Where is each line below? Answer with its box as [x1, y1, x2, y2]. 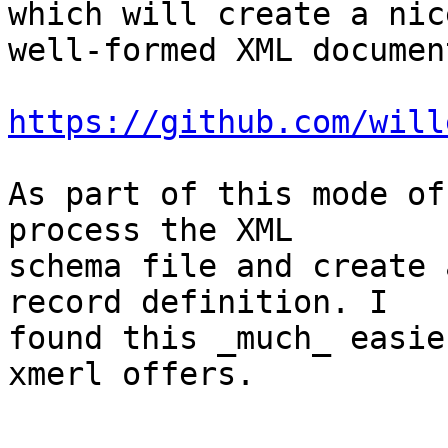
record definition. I [8, 284, 388, 321]
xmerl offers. [8, 356, 255, 393]
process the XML [8, 212, 293, 249]
